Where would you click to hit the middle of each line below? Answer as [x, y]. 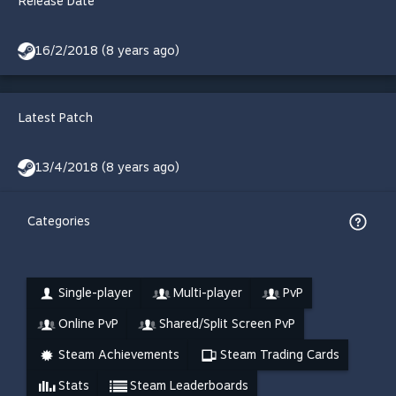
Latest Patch [56, 118]
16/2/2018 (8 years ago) [107, 50]
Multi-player [208, 293]
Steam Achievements [119, 354]
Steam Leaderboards [189, 385]
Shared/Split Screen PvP [227, 324]
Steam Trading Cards [280, 354]
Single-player [95, 293]
